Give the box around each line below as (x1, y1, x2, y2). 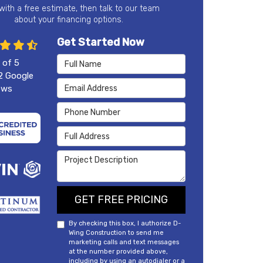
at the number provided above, (68, 247, 168, 256)
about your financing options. (14, 15, 124, 25)
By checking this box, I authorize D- (68, 219, 181, 228)
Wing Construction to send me (68, 228, 164, 237)
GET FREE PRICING (74, 193, 168, 207)
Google (2, 70, 33, 82)
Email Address (56, 79, 119, 90)
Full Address (56, 127, 111, 138)
